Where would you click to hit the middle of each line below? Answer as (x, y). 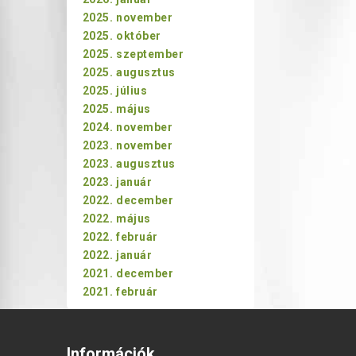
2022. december (128, 200)
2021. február (120, 292)
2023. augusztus (129, 164)
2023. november (128, 145)
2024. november (128, 127)
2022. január (117, 255)
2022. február (120, 237)
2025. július (115, 91)
